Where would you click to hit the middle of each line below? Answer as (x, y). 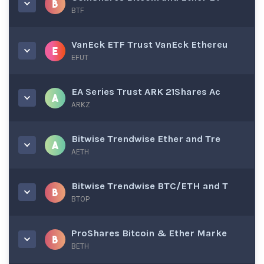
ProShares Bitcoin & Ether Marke (149, 233)
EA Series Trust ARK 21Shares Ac (146, 92)
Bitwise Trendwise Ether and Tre (146, 139)
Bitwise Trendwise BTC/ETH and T (150, 186)
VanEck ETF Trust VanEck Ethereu (150, 44)
